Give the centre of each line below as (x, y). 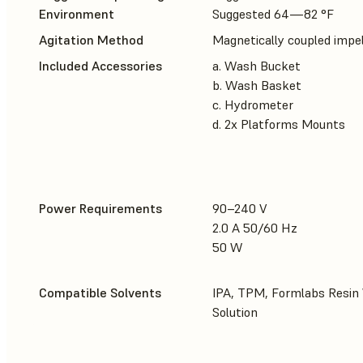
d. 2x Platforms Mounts (279, 124)
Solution (235, 312)
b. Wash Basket (257, 85)
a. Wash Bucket (256, 66)
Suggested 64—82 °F (273, 14)
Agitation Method (91, 40)
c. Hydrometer (253, 105)
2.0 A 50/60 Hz (255, 228)
